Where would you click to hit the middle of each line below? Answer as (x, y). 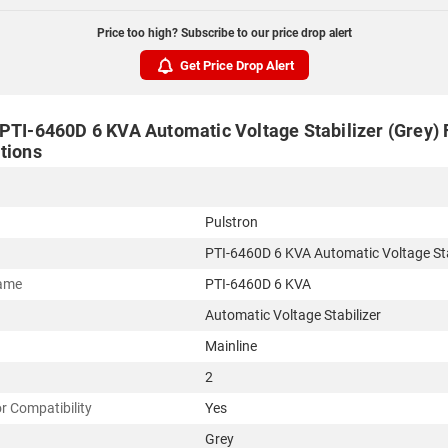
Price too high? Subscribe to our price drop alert (224, 33)
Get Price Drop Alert (236, 65)
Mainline (231, 346)
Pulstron (231, 222)
